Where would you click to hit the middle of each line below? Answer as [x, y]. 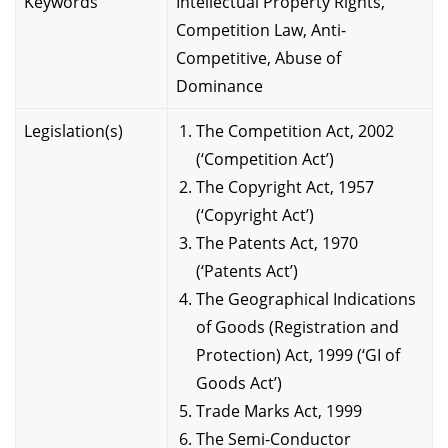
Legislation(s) [73, 130]
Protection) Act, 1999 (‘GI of [298, 354]
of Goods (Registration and [297, 326]
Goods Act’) [239, 382]
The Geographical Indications [306, 298]
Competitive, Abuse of [258, 57]
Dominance [219, 85]
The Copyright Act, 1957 [285, 186]
